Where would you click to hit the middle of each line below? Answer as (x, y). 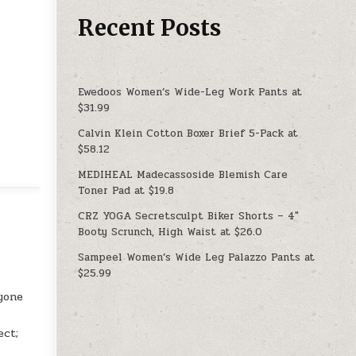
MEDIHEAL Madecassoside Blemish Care (183, 174)
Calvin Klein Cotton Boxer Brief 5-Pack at (188, 133)
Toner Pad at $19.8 (126, 190)
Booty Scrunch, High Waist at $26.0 (170, 232)
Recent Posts (150, 27)
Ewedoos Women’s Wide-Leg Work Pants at (190, 92)
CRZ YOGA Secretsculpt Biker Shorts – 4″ (189, 216)
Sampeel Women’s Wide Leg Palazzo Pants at (197, 257)
